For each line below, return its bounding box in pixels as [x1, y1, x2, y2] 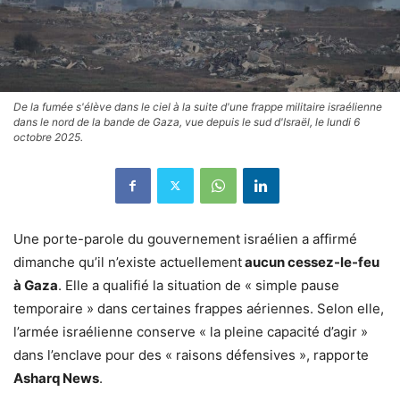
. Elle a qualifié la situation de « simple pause [58, 276, 339, 294]
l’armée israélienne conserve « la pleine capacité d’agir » [13, 322, 368, 340]
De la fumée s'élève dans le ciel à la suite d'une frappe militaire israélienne [13, 99, 382, 113]
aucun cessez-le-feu [242, 253, 379, 271]
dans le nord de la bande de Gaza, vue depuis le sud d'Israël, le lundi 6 [13, 114, 360, 129]
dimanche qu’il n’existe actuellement [13, 253, 242, 271]
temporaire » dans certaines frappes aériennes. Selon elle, [13, 299, 384, 317]
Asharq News [13, 369, 99, 387]
